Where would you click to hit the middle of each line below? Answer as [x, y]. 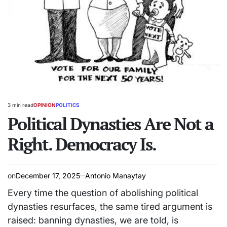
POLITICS [68, 105]
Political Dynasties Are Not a [110, 124]
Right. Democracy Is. [82, 144]
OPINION [45, 105]
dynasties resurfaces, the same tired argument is [110, 207]
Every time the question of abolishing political [103, 193]
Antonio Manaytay [116, 176]
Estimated [19, 108]
